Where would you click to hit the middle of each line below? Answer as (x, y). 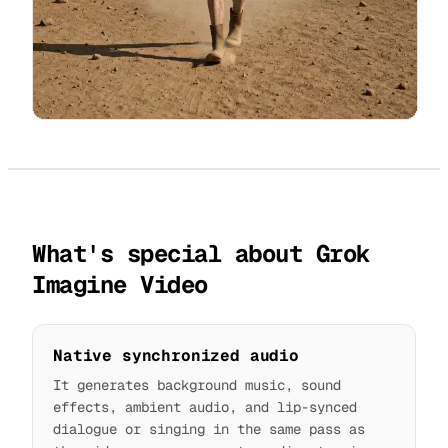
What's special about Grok (201, 254)
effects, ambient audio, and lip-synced (205, 407)
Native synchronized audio (176, 356)
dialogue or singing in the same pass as (209, 429)
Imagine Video (120, 285)
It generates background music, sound (197, 385)
